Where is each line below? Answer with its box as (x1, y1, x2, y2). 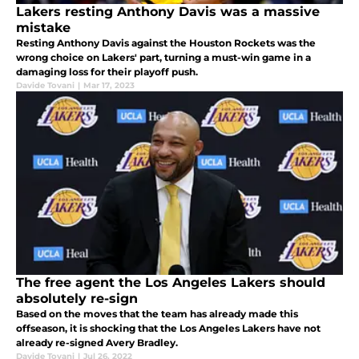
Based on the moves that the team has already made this (16, 308, 298, 321)
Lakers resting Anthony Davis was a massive (16, 4, 320, 20)
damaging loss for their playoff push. (16, 66, 198, 79)
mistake (16, 20, 71, 36)
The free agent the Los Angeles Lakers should (16, 275, 325, 291)
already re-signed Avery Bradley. (16, 337, 178, 349)
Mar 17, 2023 (83, 80, 135, 91)
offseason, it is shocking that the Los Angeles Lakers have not (16, 322, 321, 335)
